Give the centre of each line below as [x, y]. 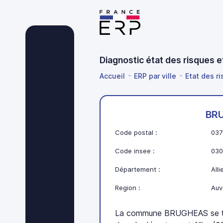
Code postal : [136, 133]
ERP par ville [155, 76]
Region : [128, 188]
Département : [138, 169]
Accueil [112, 76]
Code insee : [135, 151]
